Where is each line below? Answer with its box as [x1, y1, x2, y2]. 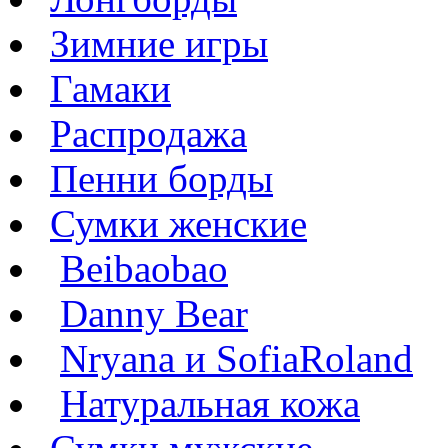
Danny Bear [60, 292, 248, 335]
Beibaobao [60, 247, 228, 290]
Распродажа [50, 112, 247, 155]
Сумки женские [50, 202, 307, 245]
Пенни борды [50, 157, 273, 200]
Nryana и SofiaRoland [60, 337, 413, 380]
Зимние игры [50, 22, 268, 65]
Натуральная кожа [60, 382, 360, 425]
